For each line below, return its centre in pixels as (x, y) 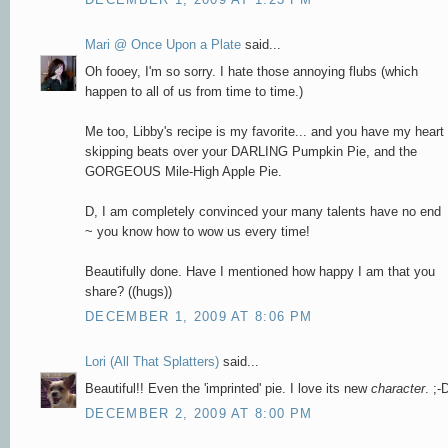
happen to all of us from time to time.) (194, 91)
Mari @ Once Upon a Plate (163, 45)
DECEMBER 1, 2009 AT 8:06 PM (199, 317)
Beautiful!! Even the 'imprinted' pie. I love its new (228, 388)
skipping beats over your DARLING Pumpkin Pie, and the (251, 151)
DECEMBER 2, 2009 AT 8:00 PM (199, 414)
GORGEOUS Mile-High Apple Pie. (183, 171)
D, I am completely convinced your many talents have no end (263, 211)
